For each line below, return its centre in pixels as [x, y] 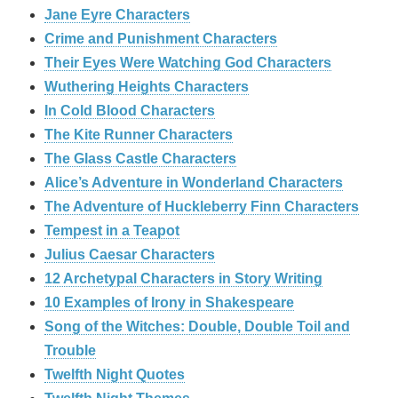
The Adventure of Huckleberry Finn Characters [202, 207]
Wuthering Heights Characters [147, 87]
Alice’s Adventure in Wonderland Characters [194, 183]
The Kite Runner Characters [139, 135]
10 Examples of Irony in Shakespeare [169, 303]
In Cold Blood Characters [130, 111]
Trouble [70, 351]
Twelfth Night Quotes [115, 375]
